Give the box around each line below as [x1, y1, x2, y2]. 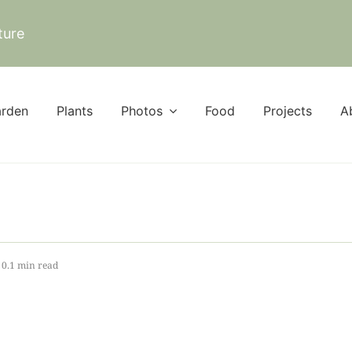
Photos [121, 103, 163, 119]
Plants [57, 103, 93, 119]
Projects [263, 103, 312, 119]
